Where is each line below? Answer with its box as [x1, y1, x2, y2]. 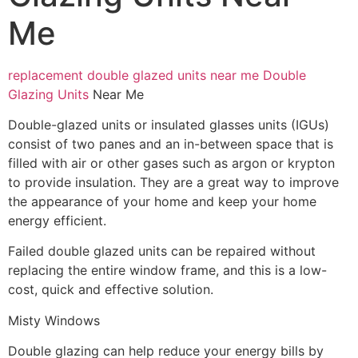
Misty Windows [8, 312, 100, 328]
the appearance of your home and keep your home [8, 193, 316, 209]
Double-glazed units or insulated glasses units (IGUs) [8, 116, 329, 133]
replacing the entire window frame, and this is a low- [8, 262, 327, 279]
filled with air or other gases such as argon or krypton [8, 154, 335, 171]
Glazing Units [8, 86, 89, 102]
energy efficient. [8, 212, 106, 229]
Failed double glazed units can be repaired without [8, 243, 316, 260]
